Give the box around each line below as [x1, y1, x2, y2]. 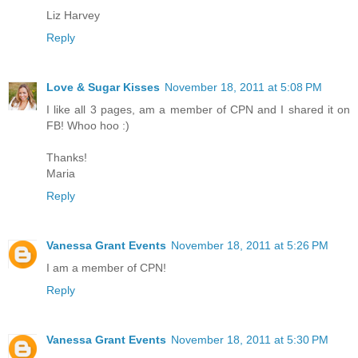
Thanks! [46, 151, 87, 165]
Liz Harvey [46, 9, 100, 22]
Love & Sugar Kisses [46, 81, 160, 94]
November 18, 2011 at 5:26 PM [171, 239, 328, 253]
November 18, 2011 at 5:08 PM [165, 81, 322, 94]
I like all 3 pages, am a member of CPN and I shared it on [46, 103, 350, 117]
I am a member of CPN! [46, 261, 166, 275]
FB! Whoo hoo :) [46, 119, 129, 133]
